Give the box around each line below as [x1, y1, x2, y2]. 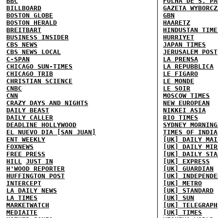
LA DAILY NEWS [6, 187, 57, 194]
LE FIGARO [163, 70, 198, 77]
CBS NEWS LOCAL [6, 48, 61, 55]
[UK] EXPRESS [163, 158, 210, 165]
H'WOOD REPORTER [6, 165, 65, 172]
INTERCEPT [6, 180, 41, 187]
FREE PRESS [6, 150, 45, 158]
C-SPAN [6, 55, 30, 63]
